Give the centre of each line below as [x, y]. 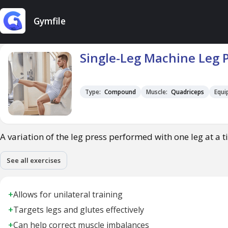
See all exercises [34, 160]
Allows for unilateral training [68, 194]
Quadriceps [187, 92]
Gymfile [50, 21]
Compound [119, 92]
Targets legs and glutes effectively [79, 210]
